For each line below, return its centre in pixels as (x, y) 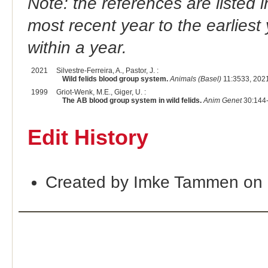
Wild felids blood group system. (115, 79)
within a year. (77, 47)
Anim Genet (222, 101)
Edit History (88, 138)
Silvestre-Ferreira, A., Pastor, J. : (107, 71)
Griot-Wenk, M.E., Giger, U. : (101, 92)
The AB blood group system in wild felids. (132, 101)
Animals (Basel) (195, 79)
